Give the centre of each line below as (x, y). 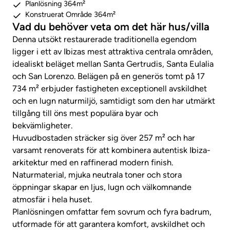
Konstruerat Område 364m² (71, 15)
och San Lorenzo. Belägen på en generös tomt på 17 (109, 76)
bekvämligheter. (42, 126)
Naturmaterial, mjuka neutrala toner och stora (97, 175)
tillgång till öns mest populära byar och (85, 113)
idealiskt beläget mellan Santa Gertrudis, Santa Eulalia (113, 64)
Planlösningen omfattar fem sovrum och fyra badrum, (112, 212)
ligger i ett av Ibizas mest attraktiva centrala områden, (113, 52)
